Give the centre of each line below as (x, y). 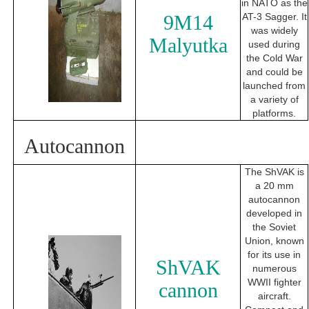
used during (274, 44)
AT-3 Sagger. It (274, 17)
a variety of (274, 100)
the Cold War (274, 58)
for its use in (274, 255)
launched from (274, 86)
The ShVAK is (274, 172)
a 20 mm (274, 186)
